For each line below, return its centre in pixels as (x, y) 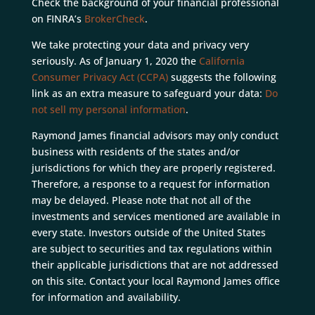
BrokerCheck (114, 19)
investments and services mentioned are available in (156, 217)
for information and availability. (106, 297)
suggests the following (223, 77)
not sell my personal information (108, 110)
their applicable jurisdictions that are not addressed (155, 265)
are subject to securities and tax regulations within (152, 249)
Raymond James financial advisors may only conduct (155, 136)
